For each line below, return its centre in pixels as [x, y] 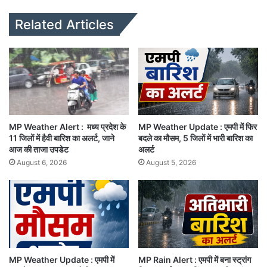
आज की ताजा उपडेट [39, 150]
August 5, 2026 [171, 163]
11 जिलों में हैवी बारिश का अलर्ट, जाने [62, 138]
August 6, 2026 [42, 163]
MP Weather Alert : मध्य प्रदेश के [67, 127]
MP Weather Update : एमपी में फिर [198, 127]
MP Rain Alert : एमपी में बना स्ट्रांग [195, 259]
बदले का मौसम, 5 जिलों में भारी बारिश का [195, 138]
